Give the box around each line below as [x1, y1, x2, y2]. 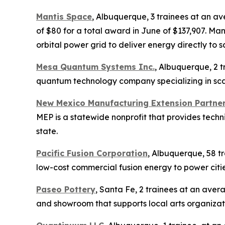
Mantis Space [36, 12, 92, 22]
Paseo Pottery [36, 184, 95, 195]
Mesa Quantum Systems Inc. [36, 62, 155, 72]
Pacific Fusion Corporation [36, 148, 148, 159]
